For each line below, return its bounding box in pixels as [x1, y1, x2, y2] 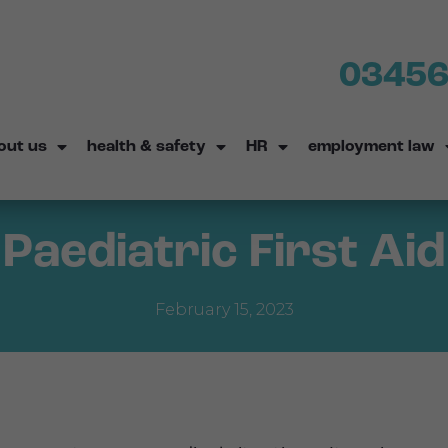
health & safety [86, 139, 206, 155]
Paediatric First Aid [3, 230, 445, 278]
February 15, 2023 [154, 300, 294, 319]
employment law [307, 139, 435, 155]
